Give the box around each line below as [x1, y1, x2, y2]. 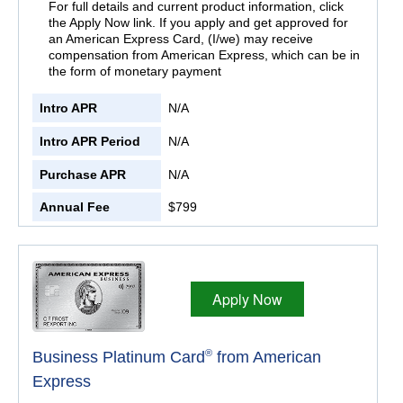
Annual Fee [40, 200, 110, 215]
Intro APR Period [40, 133, 140, 148]
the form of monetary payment [48, 64, 221, 79]
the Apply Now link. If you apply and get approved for [48, 15, 348, 31]
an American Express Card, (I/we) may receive [48, 31, 313, 47]
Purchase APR [40, 166, 126, 182]
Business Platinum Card [32, 347, 205, 366]
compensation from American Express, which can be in [48, 48, 360, 63]
